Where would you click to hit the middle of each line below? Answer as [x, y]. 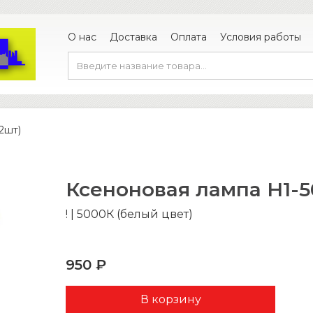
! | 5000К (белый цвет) [129, 214]
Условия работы [261, 37]
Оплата [189, 37]
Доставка [133, 37]
